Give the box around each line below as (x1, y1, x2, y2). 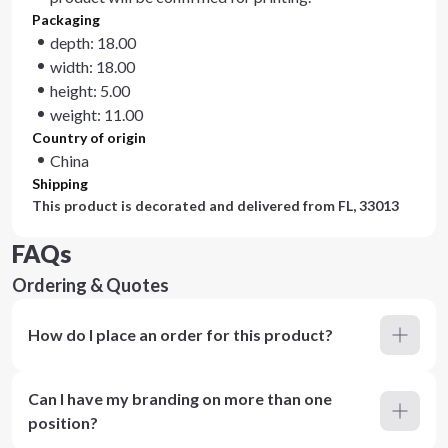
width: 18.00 (50, 57, 135, 76)
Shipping (32, 175, 88, 192)
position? (28, 413, 98, 432)
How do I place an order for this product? (28, 325, 333, 344)
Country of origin (32, 129, 146, 146)
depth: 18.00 (50, 33, 136, 52)
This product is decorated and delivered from (32, 197, 338, 214)
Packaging (32, 11, 100, 28)
